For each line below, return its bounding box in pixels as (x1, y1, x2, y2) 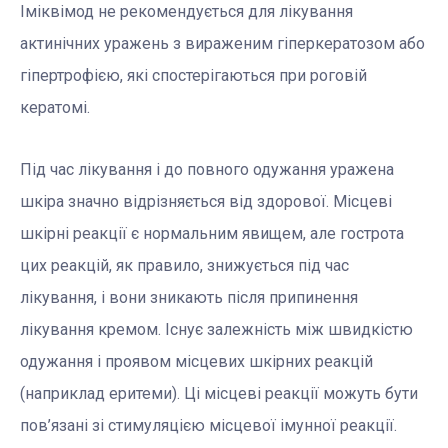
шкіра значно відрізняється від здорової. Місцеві (20, 192, 392, 212)
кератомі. (20, 98, 90, 118)
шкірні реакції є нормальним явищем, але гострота (20, 224, 404, 244)
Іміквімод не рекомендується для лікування (20, 2, 353, 22)
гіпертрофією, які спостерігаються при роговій (20, 66, 367, 86)
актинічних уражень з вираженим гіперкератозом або (20, 34, 425, 54)
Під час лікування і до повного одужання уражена (20, 160, 394, 180)
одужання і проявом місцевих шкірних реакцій (20, 352, 373, 372)
